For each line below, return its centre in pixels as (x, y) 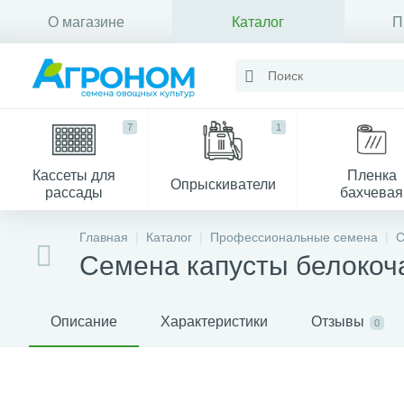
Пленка (372, 175)
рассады (74, 193)
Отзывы (338, 321)
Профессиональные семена (294, 237)
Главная (104, 237)
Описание (84, 321)
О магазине (86, 22)
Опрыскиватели (223, 184)
